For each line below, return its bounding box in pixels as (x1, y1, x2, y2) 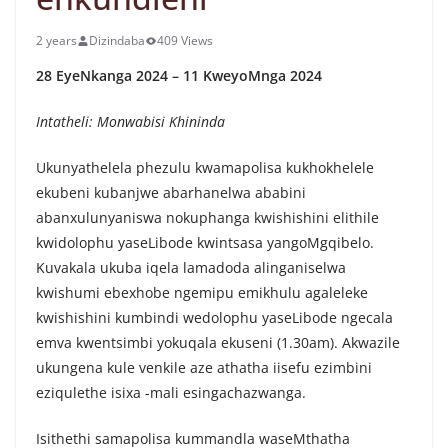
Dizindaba (89, 32, 145, 49)
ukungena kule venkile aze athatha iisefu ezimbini (36, 358, 372, 377)
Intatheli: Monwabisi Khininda (36, 112, 225, 131)
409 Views (157, 32, 213, 49)
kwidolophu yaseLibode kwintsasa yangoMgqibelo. (36, 233, 374, 252)
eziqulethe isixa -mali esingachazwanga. (36, 383, 306, 402)
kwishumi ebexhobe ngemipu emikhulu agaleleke (36, 283, 368, 302)
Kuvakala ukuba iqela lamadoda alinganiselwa (36, 258, 346, 277)
